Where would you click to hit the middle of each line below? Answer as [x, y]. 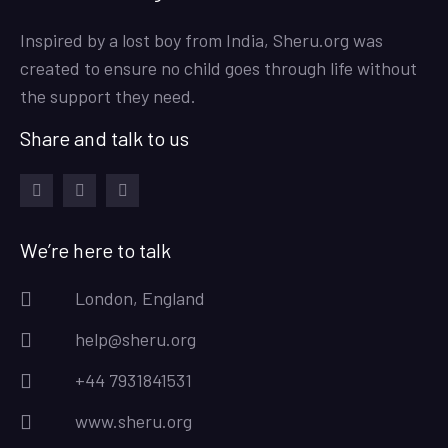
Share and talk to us [104, 137]
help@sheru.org [135, 338]
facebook [67, 218]
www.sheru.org [133, 420]
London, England [140, 297]
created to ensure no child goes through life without [218, 67]
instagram [113, 218]
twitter [145, 218]
